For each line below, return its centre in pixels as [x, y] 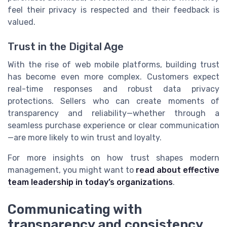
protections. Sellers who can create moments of [113, 101]
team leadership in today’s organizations [90, 182]
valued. [22, 22]
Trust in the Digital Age [66, 47]
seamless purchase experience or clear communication [113, 126]
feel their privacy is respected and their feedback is [113, 10]
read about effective [178, 170]
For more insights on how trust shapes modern [113, 158]
